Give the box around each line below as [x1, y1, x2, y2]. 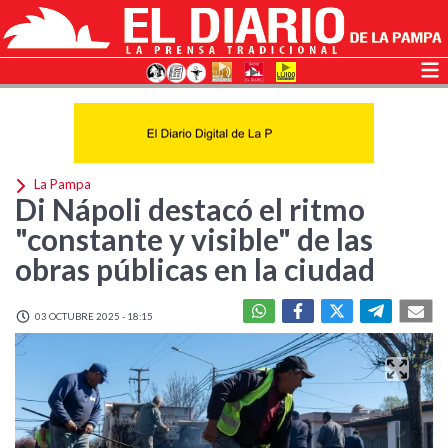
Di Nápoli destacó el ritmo [15, 191, 365, 227]
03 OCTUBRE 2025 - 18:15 [33, 310, 153, 322]
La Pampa [31, 176, 91, 193]
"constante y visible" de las [15, 221, 373, 257]
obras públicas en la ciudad [15, 251, 375, 287]
